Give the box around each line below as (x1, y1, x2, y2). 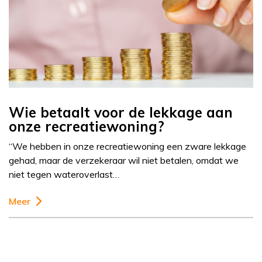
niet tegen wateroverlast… (9, 168, 119, 181)
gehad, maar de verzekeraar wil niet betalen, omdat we (9, 154, 239, 167)
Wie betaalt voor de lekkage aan (9, 104, 233, 122)
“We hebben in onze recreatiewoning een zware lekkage (9, 140, 246, 153)
